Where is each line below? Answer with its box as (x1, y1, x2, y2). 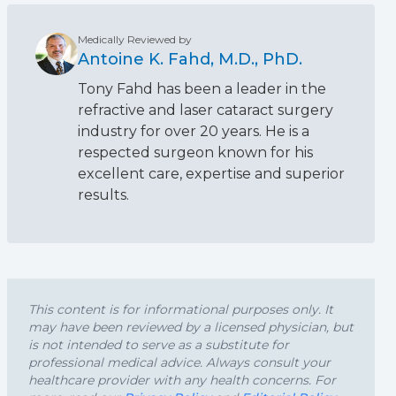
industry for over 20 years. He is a (78, 123, 309, 140)
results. (78, 187, 129, 203)
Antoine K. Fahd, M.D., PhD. (78, 49, 302, 69)
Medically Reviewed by (78, 33, 192, 46)
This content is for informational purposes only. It (28, 301, 333, 317)
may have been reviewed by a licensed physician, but (28, 319, 354, 335)
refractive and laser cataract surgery (78, 102, 333, 118)
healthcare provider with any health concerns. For (28, 372, 336, 388)
